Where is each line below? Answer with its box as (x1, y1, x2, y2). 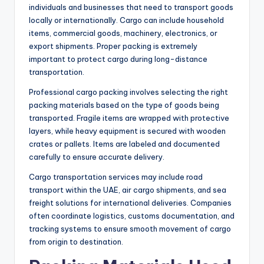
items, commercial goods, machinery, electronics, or (29, 28, 217, 38)
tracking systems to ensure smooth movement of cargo (29, 224, 231, 234)
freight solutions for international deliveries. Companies (29, 198, 232, 208)
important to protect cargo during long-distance (29, 54, 207, 64)
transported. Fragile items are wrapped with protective (29, 113, 229, 123)
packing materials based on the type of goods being (29, 100, 219, 110)
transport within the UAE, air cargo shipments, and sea (29, 185, 226, 195)
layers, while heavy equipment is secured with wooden (29, 126, 226, 136)
